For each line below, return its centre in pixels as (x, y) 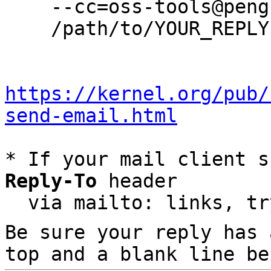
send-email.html (91, 116)
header (137, 181)
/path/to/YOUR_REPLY (28, 28)
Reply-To (51, 181)
